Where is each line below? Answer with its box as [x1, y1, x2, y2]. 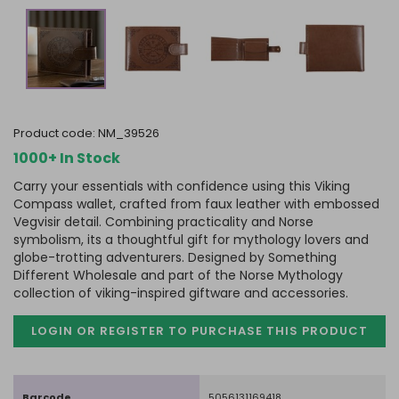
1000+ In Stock [13, 148, 120, 168]
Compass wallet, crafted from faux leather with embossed [13, 195, 379, 213]
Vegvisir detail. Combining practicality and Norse [13, 213, 313, 231]
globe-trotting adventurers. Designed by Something [13, 248, 337, 266]
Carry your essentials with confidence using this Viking [13, 177, 350, 195]
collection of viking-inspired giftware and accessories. [13, 284, 348, 302]
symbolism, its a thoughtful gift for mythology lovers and [13, 231, 369, 248]
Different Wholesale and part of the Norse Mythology [13, 266, 343, 284]
